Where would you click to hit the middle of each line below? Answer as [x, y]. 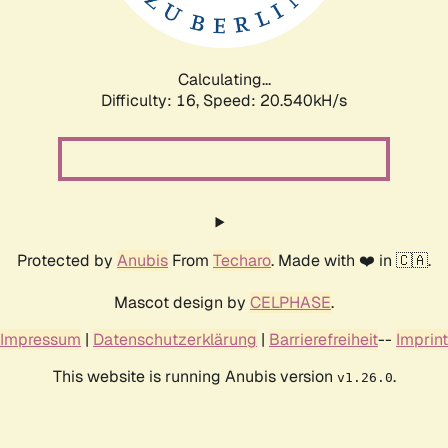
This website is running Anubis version [194, 376]
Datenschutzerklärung [175, 339]
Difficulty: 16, [152, 100]
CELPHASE [290, 302]
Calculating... [224, 79]
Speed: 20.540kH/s [275, 100]
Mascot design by [182, 302]
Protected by [67, 260]
